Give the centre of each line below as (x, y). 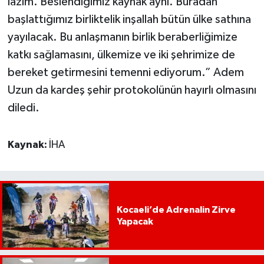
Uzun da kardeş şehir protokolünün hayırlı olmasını (132, 90)
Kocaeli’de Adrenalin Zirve (176, 209)
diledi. (23, 108)
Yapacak (135, 221)
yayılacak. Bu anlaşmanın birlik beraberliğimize (122, 37)
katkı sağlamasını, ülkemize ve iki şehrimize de (121, 55)
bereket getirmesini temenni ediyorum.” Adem (126, 73)
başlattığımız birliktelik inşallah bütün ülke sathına (129, 20)
